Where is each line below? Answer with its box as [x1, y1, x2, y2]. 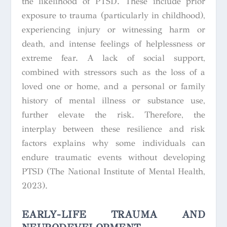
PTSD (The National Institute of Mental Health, [21, 166, 206, 177]
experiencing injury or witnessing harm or [21, 24, 206, 35]
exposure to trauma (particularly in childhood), [21, 10, 206, 21]
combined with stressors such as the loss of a [21, 67, 206, 78]
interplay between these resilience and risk [21, 124, 206, 135]
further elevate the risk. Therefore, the [21, 109, 206, 121]
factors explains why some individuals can [21, 138, 206, 149]
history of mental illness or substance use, [21, 95, 206, 106]
